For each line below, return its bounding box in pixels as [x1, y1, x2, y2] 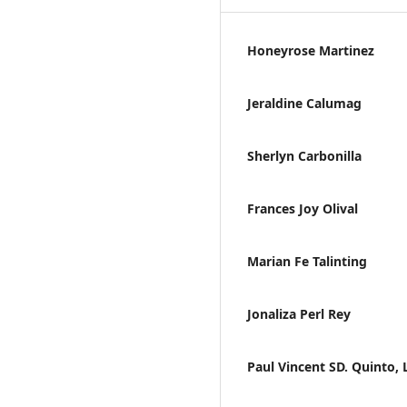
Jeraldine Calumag [247, 94, 362, 112]
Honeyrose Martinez [247, 41, 374, 59]
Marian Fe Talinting [247, 252, 367, 270]
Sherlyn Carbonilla [247, 146, 362, 164]
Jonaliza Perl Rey [247, 304, 351, 323]
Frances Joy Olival [247, 199, 358, 217]
